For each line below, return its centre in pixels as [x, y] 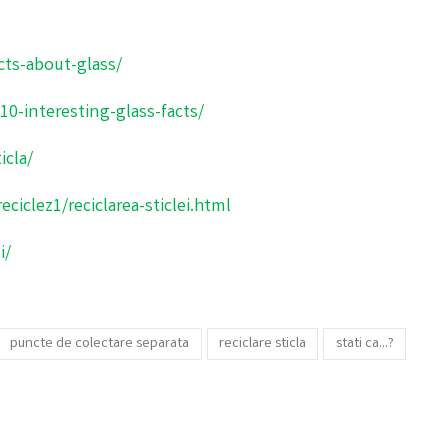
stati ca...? [364, 343]
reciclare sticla [263, 343]
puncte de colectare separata [100, 343]
